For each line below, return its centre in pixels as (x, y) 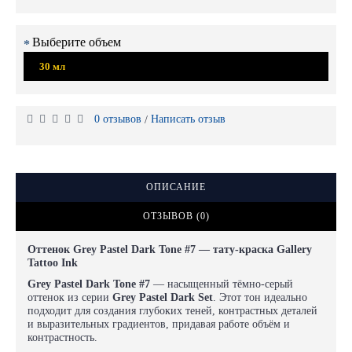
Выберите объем (77, 42)
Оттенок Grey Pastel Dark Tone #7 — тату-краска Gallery (170, 249)
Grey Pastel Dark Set (163, 297)
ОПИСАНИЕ (176, 187)
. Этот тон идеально (260, 297)
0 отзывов (118, 119)
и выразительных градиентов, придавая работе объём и (159, 324)
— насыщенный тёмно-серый (222, 284)
